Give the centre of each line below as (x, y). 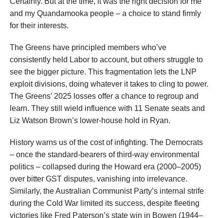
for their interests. (39, 26)
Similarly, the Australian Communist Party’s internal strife (107, 191)
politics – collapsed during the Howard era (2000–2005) (105, 167)
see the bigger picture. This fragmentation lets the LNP (103, 72)
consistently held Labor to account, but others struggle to (106, 60)
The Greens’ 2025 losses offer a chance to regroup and (104, 96)
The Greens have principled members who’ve (88, 48)
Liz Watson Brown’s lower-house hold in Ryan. (90, 121)
